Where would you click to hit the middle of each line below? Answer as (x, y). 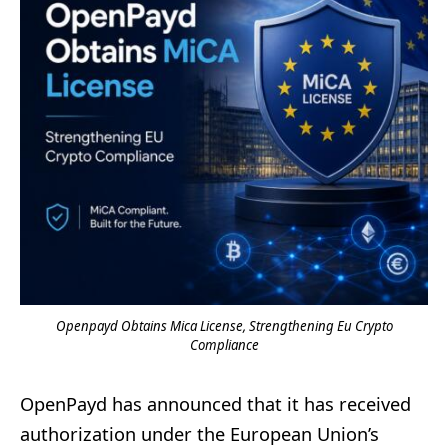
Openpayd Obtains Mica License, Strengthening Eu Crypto (224, 325)
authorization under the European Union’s (199, 433)
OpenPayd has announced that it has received (215, 403)
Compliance (224, 344)
